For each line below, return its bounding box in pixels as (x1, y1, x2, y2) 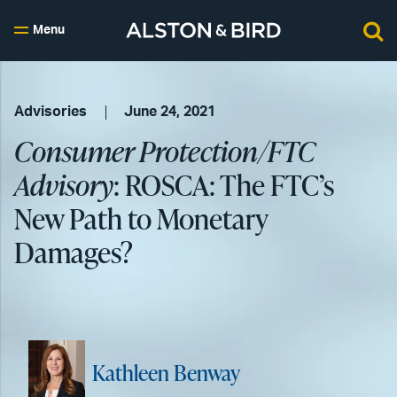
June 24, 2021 (124, 105, 216, 119)
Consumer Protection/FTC (14, 131, 315, 171)
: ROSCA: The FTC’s (113, 165, 334, 205)
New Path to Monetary (14, 198, 268, 238)
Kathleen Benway (92, 358, 240, 388)
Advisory (14, 165, 113, 205)
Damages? (14, 232, 133, 272)
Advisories (14, 105, 87, 119)
